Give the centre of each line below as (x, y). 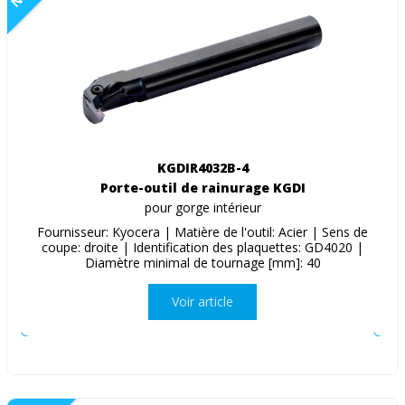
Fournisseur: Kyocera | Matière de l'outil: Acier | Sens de (202, 231)
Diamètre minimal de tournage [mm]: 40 (202, 262)
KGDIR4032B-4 (202, 167)
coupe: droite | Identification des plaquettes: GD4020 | (202, 247)
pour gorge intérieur (202, 207)
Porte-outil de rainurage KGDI (202, 187)
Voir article (202, 302)
